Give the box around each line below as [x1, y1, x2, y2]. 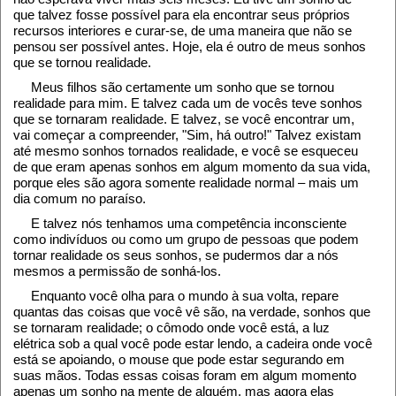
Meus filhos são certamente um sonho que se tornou [31, 80, 334, 95]
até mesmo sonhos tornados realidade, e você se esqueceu [13, 143, 358, 159]
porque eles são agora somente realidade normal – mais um [13, 175, 359, 191]
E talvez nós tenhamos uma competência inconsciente [31, 216, 346, 232]
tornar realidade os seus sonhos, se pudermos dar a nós [13, 247, 339, 263]
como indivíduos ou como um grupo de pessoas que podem [13, 232, 359, 247]
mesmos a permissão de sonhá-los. [13, 263, 221, 279]
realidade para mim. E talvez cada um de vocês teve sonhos [13, 95, 362, 111]
